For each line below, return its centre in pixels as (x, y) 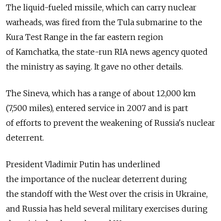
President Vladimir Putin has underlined (83, 164)
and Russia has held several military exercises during (107, 208)
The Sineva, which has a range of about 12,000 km (101, 93)
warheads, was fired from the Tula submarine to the (104, 22)
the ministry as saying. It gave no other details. (94, 66)
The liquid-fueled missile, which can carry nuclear (101, 7)
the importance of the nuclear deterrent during (96, 179)
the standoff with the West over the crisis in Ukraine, (107, 194)
